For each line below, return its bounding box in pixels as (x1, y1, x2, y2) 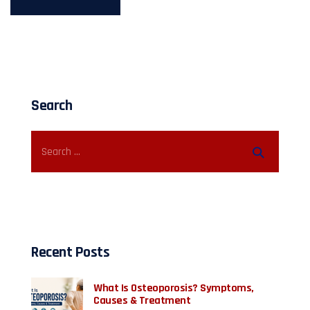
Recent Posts (31, 243, 109, 262)
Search (31, 96, 72, 116)
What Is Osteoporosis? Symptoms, (93, 281, 254, 295)
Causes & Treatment (93, 293, 190, 308)
